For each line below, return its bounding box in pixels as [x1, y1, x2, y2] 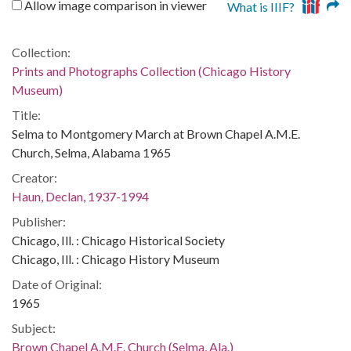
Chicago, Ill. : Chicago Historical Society [12, 232, 225, 248]
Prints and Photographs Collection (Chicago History [12, 63, 291, 78]
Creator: [12, 169, 57, 185]
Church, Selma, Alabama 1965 [12, 144, 171, 160]
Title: [12, 107, 41, 122]
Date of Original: [12, 276, 102, 291]
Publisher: [12, 213, 66, 229]
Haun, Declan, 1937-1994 [12, 188, 149, 204]
